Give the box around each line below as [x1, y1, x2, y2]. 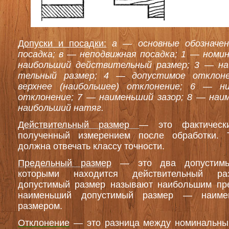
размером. [18, 201, 62, 211]
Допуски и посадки [18, 38, 104, 49]
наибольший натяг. [18, 103, 104, 113]
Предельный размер [18, 158, 111, 168]
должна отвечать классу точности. [18, 141, 165, 151]
